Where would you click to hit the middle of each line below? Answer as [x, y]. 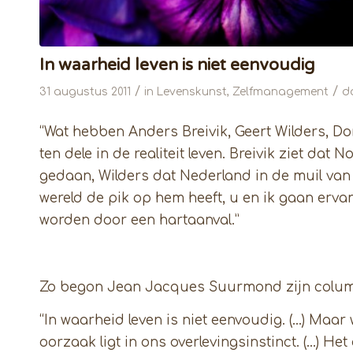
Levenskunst [192, 92]
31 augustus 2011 [85, 92]
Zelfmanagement [281, 92]
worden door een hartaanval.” [139, 220]
